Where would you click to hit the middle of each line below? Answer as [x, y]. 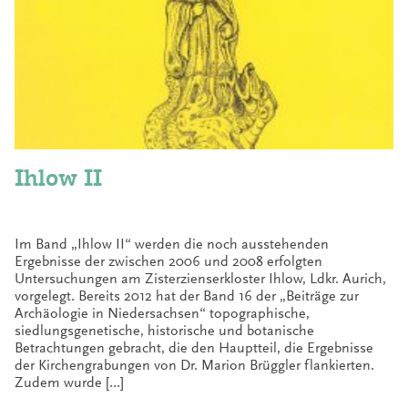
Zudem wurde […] [69, 382]
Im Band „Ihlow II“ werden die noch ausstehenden [172, 244]
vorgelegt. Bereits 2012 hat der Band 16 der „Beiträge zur [187, 296]
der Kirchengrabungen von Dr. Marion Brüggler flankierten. [194, 365]
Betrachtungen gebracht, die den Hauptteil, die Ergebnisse [194, 347]
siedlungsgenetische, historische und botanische [164, 330]
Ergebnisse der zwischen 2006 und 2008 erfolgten [168, 261]
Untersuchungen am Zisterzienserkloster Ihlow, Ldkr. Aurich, [200, 278]
